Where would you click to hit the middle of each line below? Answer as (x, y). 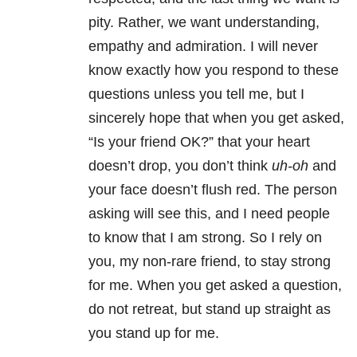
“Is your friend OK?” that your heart (199, 142)
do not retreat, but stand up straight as (210, 310)
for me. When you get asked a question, (215, 286)
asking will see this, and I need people (209, 214)
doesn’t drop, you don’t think (180, 166)
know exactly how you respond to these (214, 71)
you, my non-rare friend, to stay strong (210, 262)
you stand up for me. (154, 333)
